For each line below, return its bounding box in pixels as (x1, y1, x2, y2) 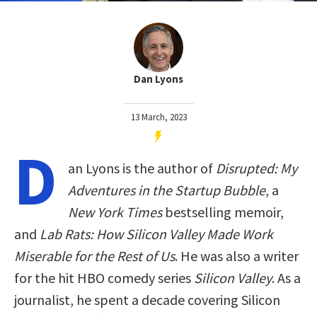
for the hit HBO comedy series (14, 268, 194, 287)
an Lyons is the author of (68, 158, 216, 177)
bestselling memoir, (162, 202, 284, 221)
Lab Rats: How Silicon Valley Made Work (40, 224, 273, 243)
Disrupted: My (216, 158, 297, 177)
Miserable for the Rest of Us (14, 246, 175, 265)
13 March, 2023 (130, 110, 187, 123)
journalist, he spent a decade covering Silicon (14, 290, 280, 309)
